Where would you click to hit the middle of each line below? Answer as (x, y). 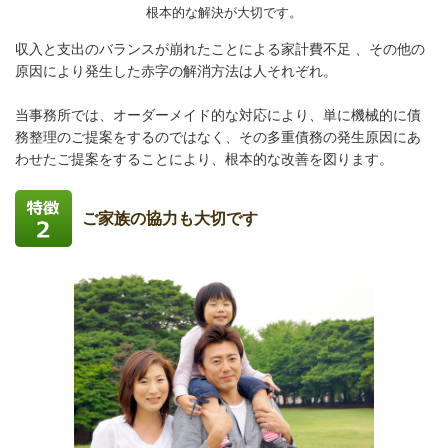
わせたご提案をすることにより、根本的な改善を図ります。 (204, 158)
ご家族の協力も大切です (170, 218)
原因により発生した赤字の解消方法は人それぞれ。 (176, 70)
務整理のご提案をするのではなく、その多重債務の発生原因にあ (218, 136)
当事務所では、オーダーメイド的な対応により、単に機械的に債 (218, 114)
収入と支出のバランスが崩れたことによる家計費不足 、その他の (220, 48)
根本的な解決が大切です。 (224, 12)
